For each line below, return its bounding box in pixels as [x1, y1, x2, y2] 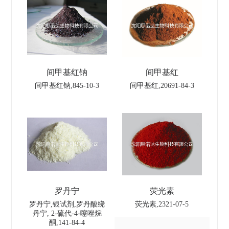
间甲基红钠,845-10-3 [35, 82, 100, 89]
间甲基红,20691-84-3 [129, 82, 194, 89]
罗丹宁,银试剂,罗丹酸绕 [29, 200, 105, 208]
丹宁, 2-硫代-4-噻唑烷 [32, 210, 102, 217]
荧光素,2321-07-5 [135, 200, 189, 208]
